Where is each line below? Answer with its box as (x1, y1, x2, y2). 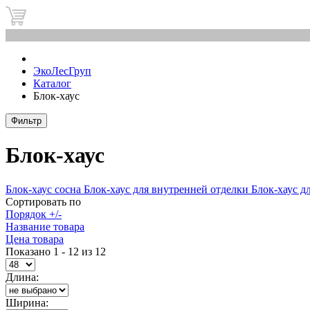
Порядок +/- (6, 208, 62, 220)
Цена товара (6, 232, 64, 245)
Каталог (33, 77, 71, 89)
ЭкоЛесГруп (33, 65, 91, 77)
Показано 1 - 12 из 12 (6, 245, 106, 257)
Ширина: (6, 296, 48, 309)
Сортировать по (6, 195, 81, 208)
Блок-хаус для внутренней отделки (84, 183, 251, 195)
